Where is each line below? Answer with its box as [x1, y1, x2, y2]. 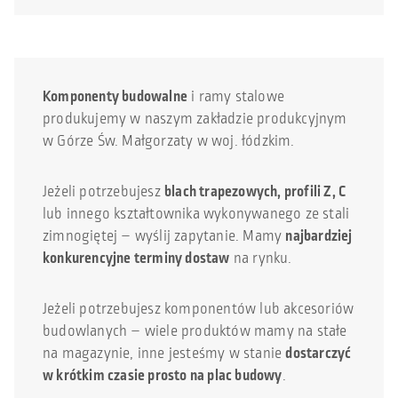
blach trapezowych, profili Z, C [164, 180, 346, 203]
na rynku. [229, 247, 292, 269]
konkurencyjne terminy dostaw [43, 247, 230, 269]
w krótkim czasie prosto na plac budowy [43, 364, 283, 386]
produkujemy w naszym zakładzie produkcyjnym [43, 107, 347, 130]
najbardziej [285, 225, 353, 247]
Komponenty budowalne [43, 85, 187, 107]
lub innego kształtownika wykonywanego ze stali [43, 203, 350, 225]
